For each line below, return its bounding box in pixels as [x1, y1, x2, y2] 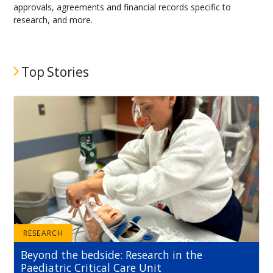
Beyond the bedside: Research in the [21, 247, 203, 262]
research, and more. [13, 14, 93, 26]
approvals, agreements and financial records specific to [13, 1, 231, 13]
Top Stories [21, 63, 89, 80]
